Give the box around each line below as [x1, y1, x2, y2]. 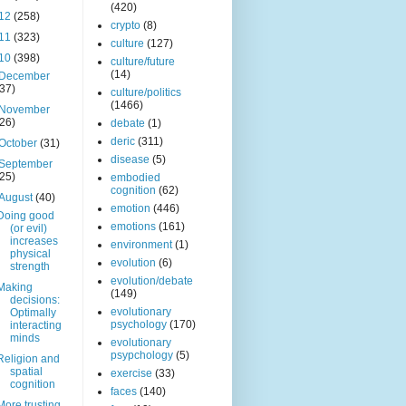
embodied [111, 171, 160, 185]
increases [9, 235, 58, 248]
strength [9, 260, 50, 274]
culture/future [111, 55, 175, 69]
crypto [111, 19, 140, 33]
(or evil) [9, 222, 47, 236]
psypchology [111, 349, 173, 362]
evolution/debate [111, 275, 193, 288]
